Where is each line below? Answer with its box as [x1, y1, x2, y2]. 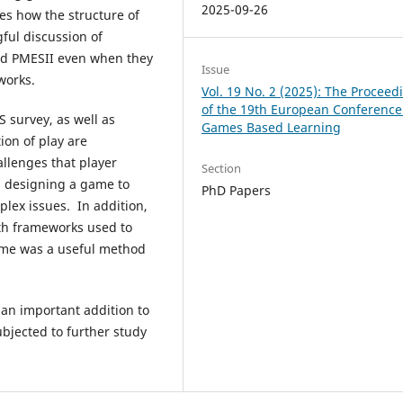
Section [201, 159, 242, 176]
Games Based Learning [201, 118, 342, 136]
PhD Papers [201, 181, 272, 199]
